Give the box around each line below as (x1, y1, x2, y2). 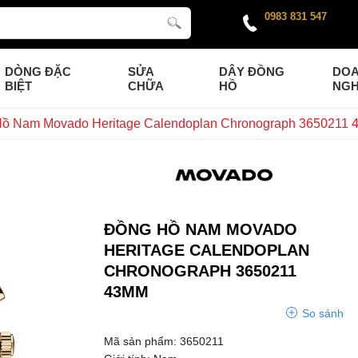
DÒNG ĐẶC (4, 65, 71, 78)
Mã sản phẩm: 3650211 (104, 335, 225, 348)
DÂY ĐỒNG (219, 65, 285, 78)
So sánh (302, 307, 344, 320)
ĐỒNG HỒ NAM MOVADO (104, 221, 298, 239)
